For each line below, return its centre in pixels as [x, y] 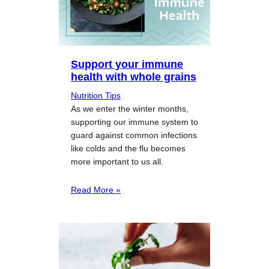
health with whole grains [134, 76]
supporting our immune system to [134, 122]
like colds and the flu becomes [128, 148]
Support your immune [127, 64]
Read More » [96, 189]
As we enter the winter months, [130, 108]
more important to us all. [117, 161]
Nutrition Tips [96, 95]
